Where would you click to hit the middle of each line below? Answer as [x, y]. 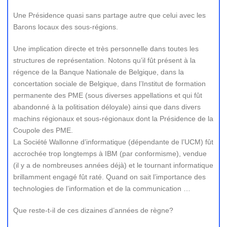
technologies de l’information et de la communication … [102, 188]
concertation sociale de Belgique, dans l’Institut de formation [109, 84]
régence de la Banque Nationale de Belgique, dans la [99, 72]
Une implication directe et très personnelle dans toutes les [106, 49]
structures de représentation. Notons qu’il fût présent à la [104, 60]
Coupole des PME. [43, 130]
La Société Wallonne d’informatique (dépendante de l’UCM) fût [113, 142]
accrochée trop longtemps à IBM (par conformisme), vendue [110, 154]
